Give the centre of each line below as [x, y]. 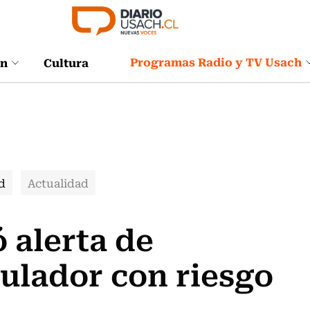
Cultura [66, 62]
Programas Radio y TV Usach [216, 62]
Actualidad [58, 183]
